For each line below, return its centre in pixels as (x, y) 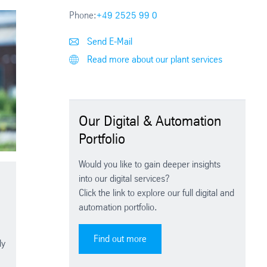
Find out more (120, 239)
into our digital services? (125, 179)
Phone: (83, 15)
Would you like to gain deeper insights (150, 164)
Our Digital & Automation (150, 121)
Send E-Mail (109, 42)
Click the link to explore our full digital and (157, 193)
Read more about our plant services (154, 60)
